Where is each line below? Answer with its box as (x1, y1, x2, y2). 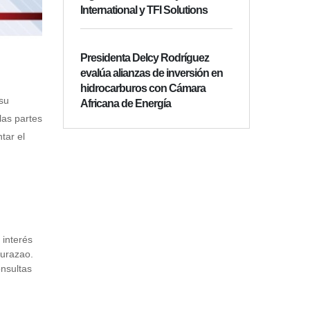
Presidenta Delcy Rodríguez (80, 52, 209, 64)
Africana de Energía (80, 98, 171, 110)
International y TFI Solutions (80, 4, 208, 17)
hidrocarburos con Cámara (80, 82, 206, 95)
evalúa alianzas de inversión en (80, 67, 223, 80)
